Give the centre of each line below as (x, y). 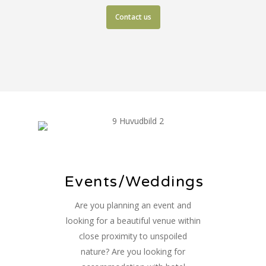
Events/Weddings (134, 181)
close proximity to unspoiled (133, 236)
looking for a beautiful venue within (133, 220)
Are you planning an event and (133, 205)
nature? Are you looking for (133, 251)
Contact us (133, 17)
